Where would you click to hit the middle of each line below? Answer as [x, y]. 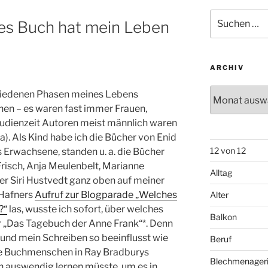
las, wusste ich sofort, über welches [85, 209]
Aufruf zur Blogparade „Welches [106, 195]
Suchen [224, 15]
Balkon [223, 217]
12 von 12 [228, 151]
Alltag [221, 173]
